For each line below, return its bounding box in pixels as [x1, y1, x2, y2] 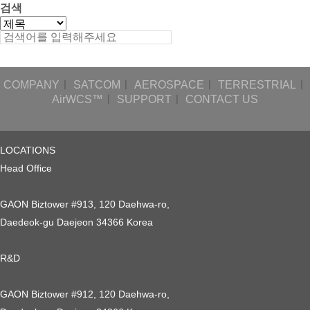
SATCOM [73, 79, 120, 91]
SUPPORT [117, 93, 172, 105]
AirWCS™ [52, 93, 103, 105]
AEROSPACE [134, 79, 204, 91]
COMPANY [3, 79, 60, 91]
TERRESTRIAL [217, 79, 296, 91]
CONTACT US [185, 93, 258, 105]
